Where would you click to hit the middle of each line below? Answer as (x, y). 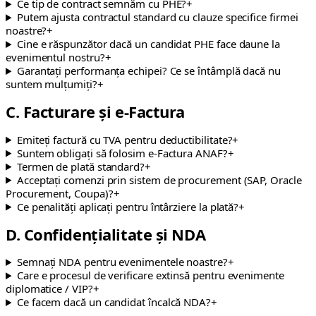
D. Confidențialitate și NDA (106, 234)
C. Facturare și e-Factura (95, 112)
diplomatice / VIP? (49, 289)
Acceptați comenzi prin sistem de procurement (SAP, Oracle (159, 180)
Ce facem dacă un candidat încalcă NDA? (114, 302)
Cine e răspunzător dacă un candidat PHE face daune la (148, 44)
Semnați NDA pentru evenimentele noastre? (122, 262)
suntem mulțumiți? (51, 84)
